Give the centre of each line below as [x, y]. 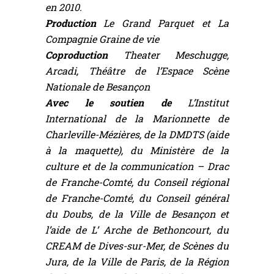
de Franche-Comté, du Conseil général [137, 198]
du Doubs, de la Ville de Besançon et [137, 214]
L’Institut [208, 103]
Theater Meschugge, [176, 55]
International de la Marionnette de [137, 119]
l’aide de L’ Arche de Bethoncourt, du [137, 230]
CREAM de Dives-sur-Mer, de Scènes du [137, 246]
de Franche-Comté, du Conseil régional [137, 182]
